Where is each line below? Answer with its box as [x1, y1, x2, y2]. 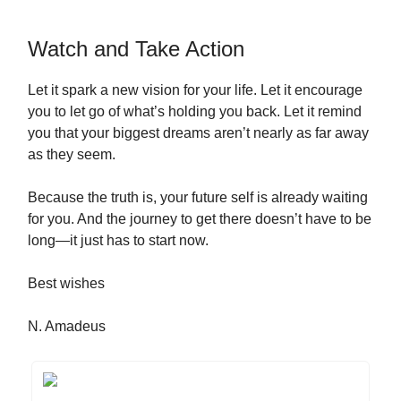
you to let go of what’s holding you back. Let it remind [28, 103, 362, 119]
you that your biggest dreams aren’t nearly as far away [28, 124, 369, 141]
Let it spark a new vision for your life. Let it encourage [28, 81, 363, 98]
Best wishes [28, 275, 105, 291]
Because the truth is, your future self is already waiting [28, 189, 368, 205]
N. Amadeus [28, 318, 106, 334]
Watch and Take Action [28, 36, 244, 61]
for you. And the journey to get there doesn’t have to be [28, 210, 371, 226]
